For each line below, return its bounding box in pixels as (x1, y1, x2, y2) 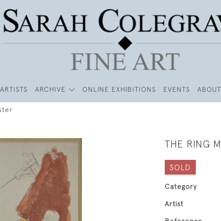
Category (165, 183, 197, 190)
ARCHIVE (35, 85, 66, 93)
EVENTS (163, 85, 190, 93)
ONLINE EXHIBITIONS (82, 85, 156, 93)
